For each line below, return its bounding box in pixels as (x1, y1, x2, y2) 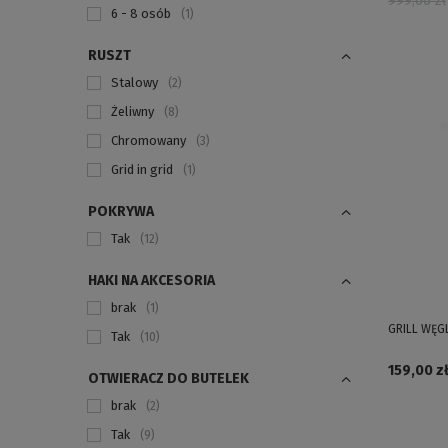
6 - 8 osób (111, 6, 171, 21)
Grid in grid (111, 162, 173, 177)
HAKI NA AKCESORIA (88, 272, 215, 289)
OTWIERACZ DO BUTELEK (88, 370, 249, 387)
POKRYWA (88, 203, 154, 220)
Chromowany (111, 133, 186, 148)
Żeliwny (111, 104, 154, 119)
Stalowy (111, 75, 158, 90)
